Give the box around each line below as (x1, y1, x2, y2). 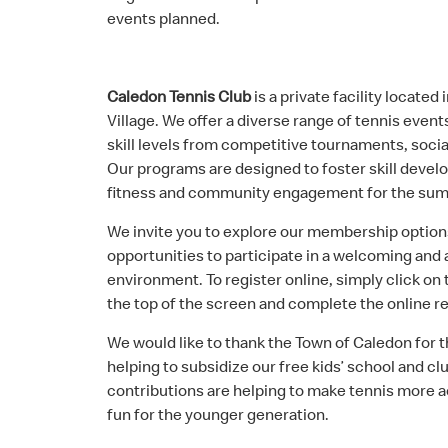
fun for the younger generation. (107, 404, 329, 424)
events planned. (107, 8, 226, 28)
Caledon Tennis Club (107, 86, 251, 106)
